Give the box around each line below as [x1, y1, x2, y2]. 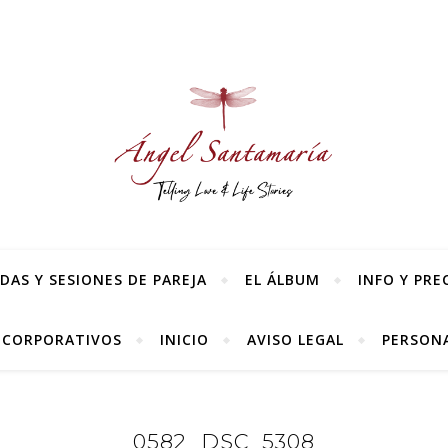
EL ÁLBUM [245, 270, 320, 289]
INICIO [160, 330, 209, 349]
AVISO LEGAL [247, 330, 344, 349]
